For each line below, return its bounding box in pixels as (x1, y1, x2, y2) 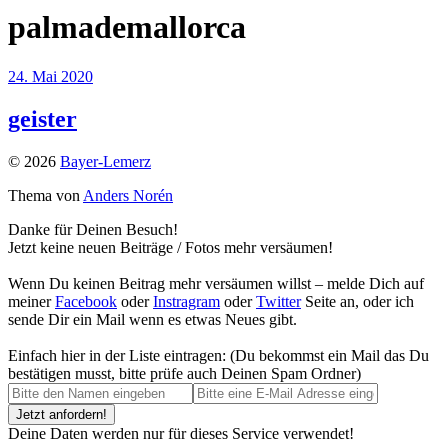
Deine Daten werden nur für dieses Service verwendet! (8, 424, 354, 442)
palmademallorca (8, 9, 246, 46)
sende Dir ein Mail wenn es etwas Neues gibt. (8, 310, 297, 328)
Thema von (8, 186, 83, 204)
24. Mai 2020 (8, 67, 93, 85)
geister (8, 105, 77, 132)
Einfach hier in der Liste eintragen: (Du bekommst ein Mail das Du (8, 346, 429, 364)
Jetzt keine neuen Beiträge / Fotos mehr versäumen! (8, 238, 333, 256)
